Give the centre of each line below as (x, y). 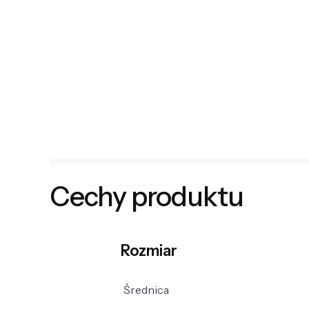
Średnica (146, 289)
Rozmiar (149, 250)
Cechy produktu (147, 196)
